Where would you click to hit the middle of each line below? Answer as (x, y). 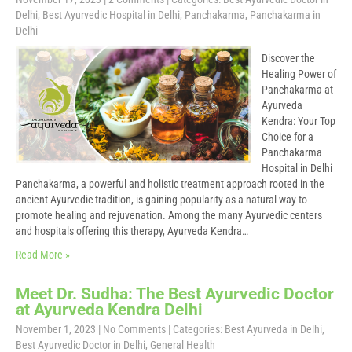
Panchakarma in (285, 15)
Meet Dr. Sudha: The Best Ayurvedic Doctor (175, 294)
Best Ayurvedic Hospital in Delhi (111, 15)
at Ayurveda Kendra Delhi (109, 310)
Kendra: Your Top (299, 121)
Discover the (288, 58)
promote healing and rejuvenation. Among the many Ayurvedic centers (169, 215)
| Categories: (196, 329)
